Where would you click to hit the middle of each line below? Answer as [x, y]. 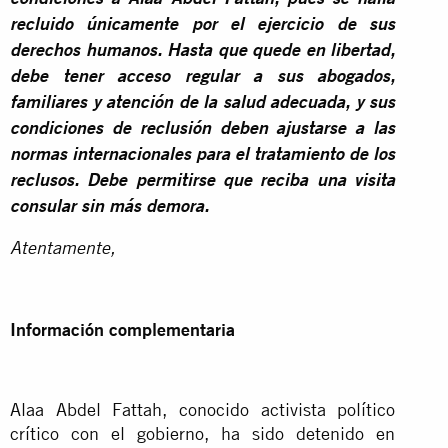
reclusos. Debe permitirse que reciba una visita [203, 181]
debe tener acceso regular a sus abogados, [203, 77]
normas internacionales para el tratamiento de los [203, 155]
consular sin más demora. [109, 207]
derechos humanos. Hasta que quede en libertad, [203, 51]
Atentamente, [62, 249]
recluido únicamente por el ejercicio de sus [203, 25]
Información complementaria [122, 329]
